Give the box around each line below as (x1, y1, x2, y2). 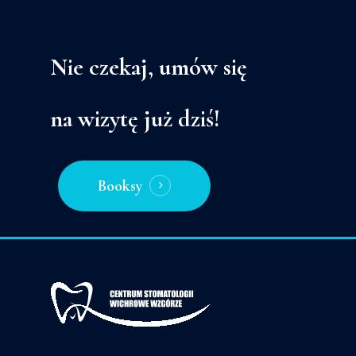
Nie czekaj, (50, 52, 154, 83)
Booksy (98, 176, 143, 196)
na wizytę (50, 104, 139, 134)
